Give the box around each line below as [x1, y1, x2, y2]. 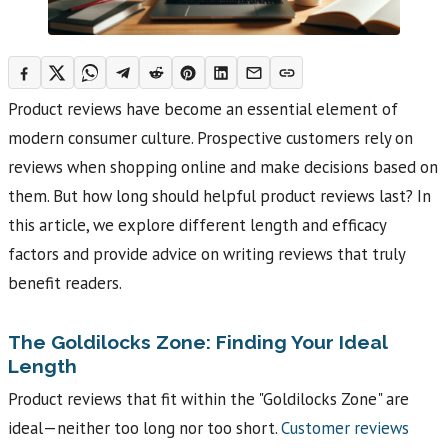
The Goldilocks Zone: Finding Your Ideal [8, 330, 387, 353]
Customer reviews [281, 417, 409, 440]
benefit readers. [8, 271, 122, 294]
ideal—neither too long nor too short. [8, 417, 281, 440]
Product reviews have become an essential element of [8, 97, 398, 120]
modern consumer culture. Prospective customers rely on [8, 126, 413, 149]
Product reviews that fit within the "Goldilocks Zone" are [8, 388, 409, 411]
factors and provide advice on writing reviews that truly [8, 242, 405, 265]
